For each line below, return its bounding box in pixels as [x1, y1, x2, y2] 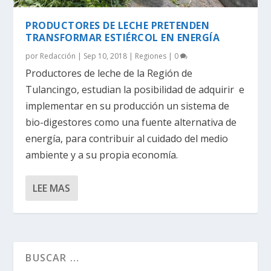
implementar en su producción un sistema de [25, 99, 230, 113]
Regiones [135, 50, 167, 61]
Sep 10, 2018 [83, 50, 128, 61]
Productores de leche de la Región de [25, 66, 193, 80]
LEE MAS [33, 181, 71, 195]
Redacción [40, 50, 76, 61]
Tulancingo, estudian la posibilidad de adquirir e [25, 82, 245, 96]
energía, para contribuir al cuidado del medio [25, 131, 229, 145]
